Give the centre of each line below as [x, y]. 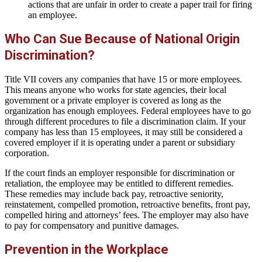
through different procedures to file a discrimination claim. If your [125, 122]
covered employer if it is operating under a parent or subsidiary [120, 143]
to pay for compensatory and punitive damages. [92, 226]
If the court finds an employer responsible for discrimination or [120, 173]
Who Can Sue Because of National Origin [122, 39]
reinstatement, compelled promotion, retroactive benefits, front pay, [127, 205]
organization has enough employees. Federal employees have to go [128, 111]
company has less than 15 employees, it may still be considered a [124, 132]
